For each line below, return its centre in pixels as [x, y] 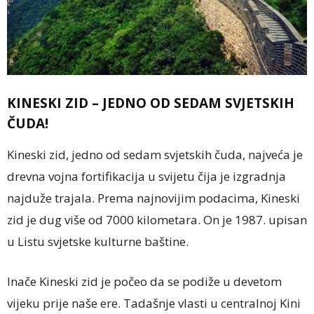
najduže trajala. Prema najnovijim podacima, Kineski [153, 198]
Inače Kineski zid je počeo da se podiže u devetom [144, 281]
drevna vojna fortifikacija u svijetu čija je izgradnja [146, 176]
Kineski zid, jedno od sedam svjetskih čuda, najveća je [155, 154]
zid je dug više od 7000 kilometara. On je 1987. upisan [157, 219]
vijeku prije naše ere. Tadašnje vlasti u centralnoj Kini [154, 303]
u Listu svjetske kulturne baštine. [98, 241]
